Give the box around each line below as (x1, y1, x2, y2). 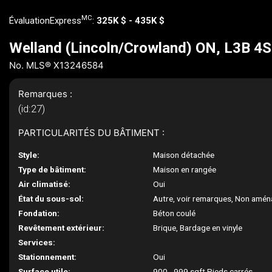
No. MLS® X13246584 (9, 59, 104, 71)
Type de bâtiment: (18, 165, 86, 174)
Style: (18, 150, 39, 160)
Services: (18, 237, 55, 247)
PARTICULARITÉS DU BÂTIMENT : (18, 127, 165, 138)
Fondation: (18, 208, 59, 218)
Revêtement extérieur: (18, 223, 104, 233)
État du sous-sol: (18, 194, 84, 203)
